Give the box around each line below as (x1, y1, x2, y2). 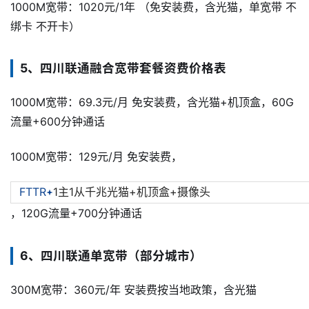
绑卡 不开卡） (10, 19, 80, 34)
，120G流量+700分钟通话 (10, 206, 142, 220)
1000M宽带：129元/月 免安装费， (10, 149, 182, 163)
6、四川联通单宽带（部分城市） (20, 248, 202, 263)
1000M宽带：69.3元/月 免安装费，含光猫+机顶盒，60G (10, 95, 294, 110)
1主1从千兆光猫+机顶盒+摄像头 (53, 185, 210, 199)
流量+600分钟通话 (10, 114, 105, 129)
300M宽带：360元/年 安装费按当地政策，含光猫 (10, 282, 257, 297)
